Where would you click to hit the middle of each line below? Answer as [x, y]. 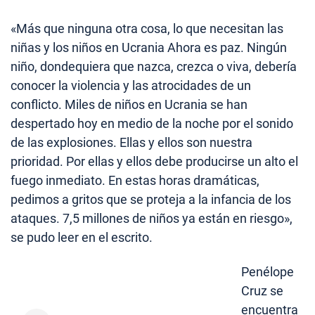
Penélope [268, 272]
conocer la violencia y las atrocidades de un [131, 86]
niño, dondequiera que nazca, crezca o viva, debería [154, 67]
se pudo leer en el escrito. [82, 238]
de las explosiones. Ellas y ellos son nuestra [131, 143]
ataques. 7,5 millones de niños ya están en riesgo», [152, 219]
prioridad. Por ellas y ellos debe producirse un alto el [154, 162]
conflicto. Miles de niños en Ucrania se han [129, 105]
